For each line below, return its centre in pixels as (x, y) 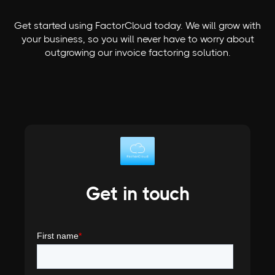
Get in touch (137, 194)
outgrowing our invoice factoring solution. (137, 53)
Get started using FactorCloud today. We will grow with (137, 26)
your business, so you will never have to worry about (137, 39)
